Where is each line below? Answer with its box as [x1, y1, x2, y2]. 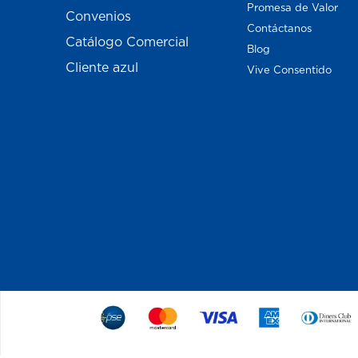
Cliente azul [66, 59, 139, 74]
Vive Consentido [246, 63, 332, 76]
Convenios [66, 8, 132, 23]
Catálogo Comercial [66, 34, 189, 49]
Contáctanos [246, 22, 312, 34]
